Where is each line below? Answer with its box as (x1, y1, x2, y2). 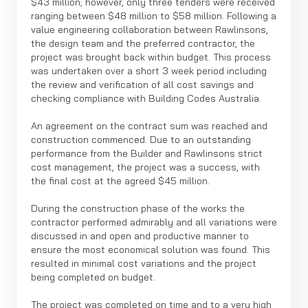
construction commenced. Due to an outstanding (31, 133, 251, 146)
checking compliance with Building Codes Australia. (31, 92, 261, 104)
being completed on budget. (31, 271, 155, 283)
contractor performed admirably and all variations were (31, 216, 277, 228)
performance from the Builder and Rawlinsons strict (31, 147, 263, 159)
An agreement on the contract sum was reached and (31, 120, 267, 132)
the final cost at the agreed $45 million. (31, 175, 210, 187)
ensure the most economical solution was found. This (31, 243, 270, 256)
